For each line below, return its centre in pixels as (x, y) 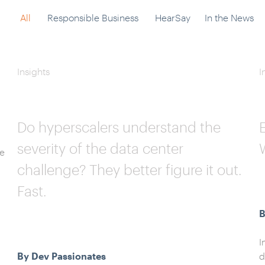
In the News (229, 17)
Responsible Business (93, 17)
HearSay (172, 17)
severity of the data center (100, 148)
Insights (33, 71)
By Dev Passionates (61, 256)
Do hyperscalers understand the (119, 127)
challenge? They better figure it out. (129, 169)
